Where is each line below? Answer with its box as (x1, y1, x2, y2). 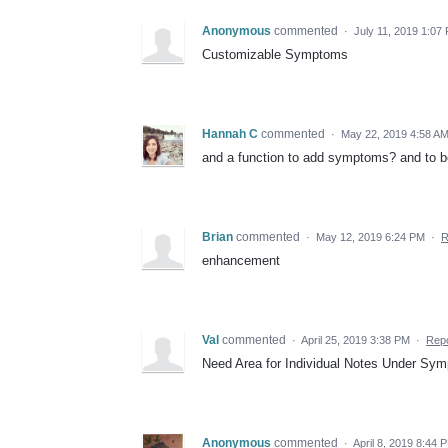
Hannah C (202, 127, 258, 142)
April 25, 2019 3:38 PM (301, 334, 410, 347)
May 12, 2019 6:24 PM (316, 231, 425, 244)
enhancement (202, 253, 280, 269)
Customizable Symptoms (202, 47, 348, 63)
